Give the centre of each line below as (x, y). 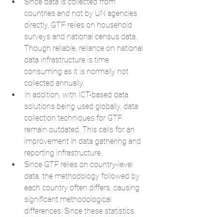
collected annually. (56, 83)
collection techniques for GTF (74, 118)
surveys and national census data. (82, 37)
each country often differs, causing (83, 188)
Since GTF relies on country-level (79, 165)
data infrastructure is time (68, 60)
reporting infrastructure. (65, 153)
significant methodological (69, 200)
